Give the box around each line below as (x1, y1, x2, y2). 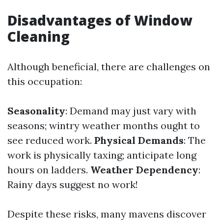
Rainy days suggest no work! (7, 178, 138, 191)
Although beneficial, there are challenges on (7, 60, 210, 73)
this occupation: (7, 75, 82, 87)
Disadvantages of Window (7, 11, 192, 29)
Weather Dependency (90, 164, 198, 176)
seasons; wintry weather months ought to (7, 119, 200, 132)
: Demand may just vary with (65, 105, 196, 117)
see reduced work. (7, 134, 94, 146)
